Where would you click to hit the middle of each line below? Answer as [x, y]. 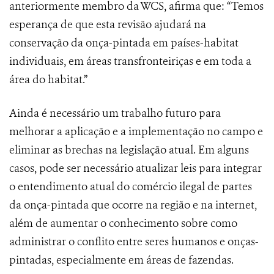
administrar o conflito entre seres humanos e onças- [134, 242]
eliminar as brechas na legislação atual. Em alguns [129, 150]
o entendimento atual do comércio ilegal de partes [131, 187]
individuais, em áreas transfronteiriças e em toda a [130, 61]
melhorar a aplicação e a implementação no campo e [136, 132]
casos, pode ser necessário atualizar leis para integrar [135, 168]
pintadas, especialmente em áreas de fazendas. [121, 260]
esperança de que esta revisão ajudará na [108, 25]
